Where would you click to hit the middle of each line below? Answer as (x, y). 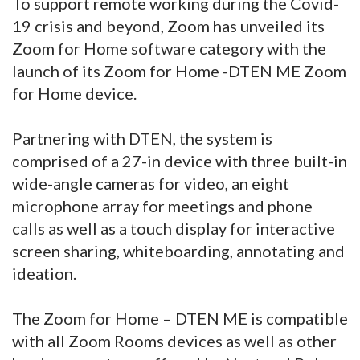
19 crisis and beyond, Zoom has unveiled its (168, 25)
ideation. (46, 273)
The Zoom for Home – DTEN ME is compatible (180, 318)
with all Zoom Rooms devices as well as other (174, 340)
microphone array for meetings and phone (162, 205)
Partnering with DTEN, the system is (142, 138)
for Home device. (74, 93)
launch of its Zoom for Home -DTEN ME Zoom (179, 70)
